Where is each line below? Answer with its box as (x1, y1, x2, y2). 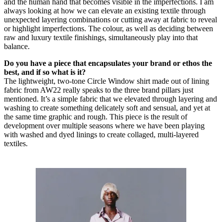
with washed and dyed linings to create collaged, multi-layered (4, 130, 199, 139)
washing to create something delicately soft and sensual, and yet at (4, 103, 210, 112)
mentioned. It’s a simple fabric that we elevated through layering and (4, 94, 217, 103)
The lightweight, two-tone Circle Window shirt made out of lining (4, 76, 209, 85)
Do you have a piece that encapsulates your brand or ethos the (4, 58, 212, 67)
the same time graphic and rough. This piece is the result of (4, 112, 187, 121)
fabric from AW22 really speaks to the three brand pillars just (4, 85, 193, 94)
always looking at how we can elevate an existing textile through (4, 6, 206, 15)
